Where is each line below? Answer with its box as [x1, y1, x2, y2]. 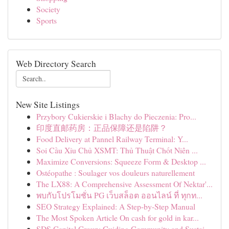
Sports [36, 15, 57, 26]
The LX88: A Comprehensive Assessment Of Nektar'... [36, 178, 213, 189]
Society [36, 4, 60, 14]
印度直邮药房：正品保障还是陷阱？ [36, 122, 167, 133]
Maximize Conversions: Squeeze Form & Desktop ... [36, 156, 206, 167]
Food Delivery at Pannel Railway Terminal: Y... [36, 133, 188, 144]
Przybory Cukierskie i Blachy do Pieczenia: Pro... [36, 111, 196, 122]
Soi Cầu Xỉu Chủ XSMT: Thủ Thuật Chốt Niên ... [36, 145, 198, 155]
